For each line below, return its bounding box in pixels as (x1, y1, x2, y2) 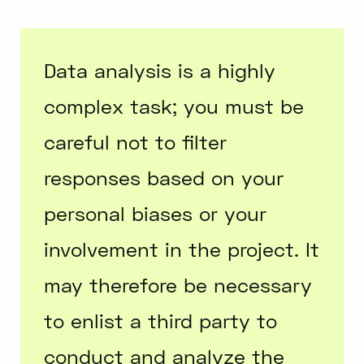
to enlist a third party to (44, 308, 278, 332)
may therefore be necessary (44, 272, 313, 297)
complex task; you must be (44, 93, 305, 118)
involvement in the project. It (44, 236, 320, 261)
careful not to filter (44, 129, 227, 154)
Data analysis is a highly (44, 58, 276, 82)
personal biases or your (44, 201, 267, 225)
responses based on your (44, 165, 284, 189)
